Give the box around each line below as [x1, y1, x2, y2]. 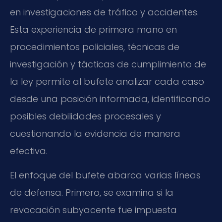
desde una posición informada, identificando [10, 93, 210, 106]
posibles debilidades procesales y [10, 110, 161, 123]
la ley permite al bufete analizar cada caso [10, 75, 204, 88]
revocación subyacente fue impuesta [10, 204, 177, 217]
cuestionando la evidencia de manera [10, 127, 180, 140]
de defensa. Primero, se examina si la [10, 186, 173, 199]
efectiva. [10, 145, 48, 158]
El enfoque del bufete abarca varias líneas [10, 169, 201, 182]
